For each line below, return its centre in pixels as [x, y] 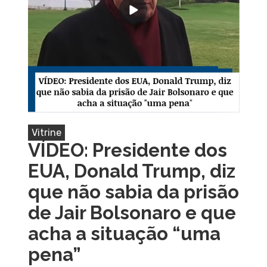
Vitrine [46, 132]
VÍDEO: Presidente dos [127, 150]
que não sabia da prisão [133, 192]
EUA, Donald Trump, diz [131, 171]
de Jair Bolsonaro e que [132, 212]
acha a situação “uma [124, 233]
